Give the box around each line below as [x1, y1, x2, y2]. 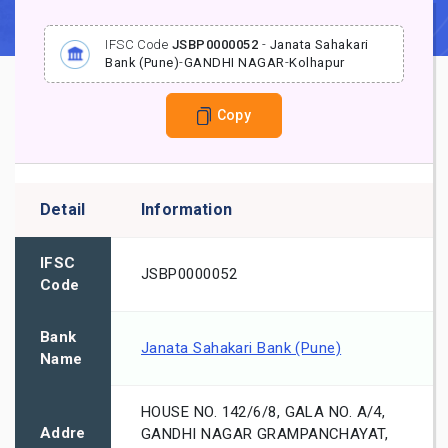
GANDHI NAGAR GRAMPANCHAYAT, [141, 425, 389, 444]
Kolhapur [289, 55, 345, 71]
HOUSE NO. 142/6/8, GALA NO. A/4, [141, 403, 386, 422]
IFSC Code [105, 37, 172, 53]
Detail [40, 200, 86, 220]
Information [141, 200, 232, 220]
